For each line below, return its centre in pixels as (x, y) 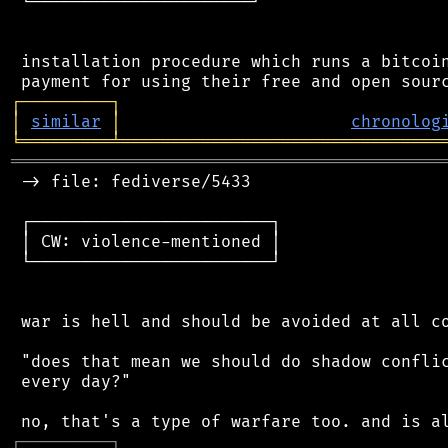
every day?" (71, 381)
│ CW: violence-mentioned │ (146, 241)
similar (66, 121)
